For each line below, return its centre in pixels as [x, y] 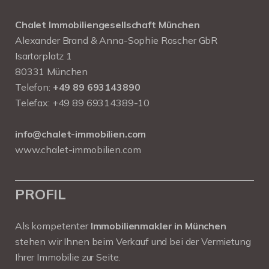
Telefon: [34, 87]
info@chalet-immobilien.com [81, 134]
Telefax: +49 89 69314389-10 [83, 103]
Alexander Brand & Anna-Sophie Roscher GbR [116, 41]
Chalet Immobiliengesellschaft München [107, 25]
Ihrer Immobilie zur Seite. [68, 257]
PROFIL [41, 194]
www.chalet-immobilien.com [78, 150]
